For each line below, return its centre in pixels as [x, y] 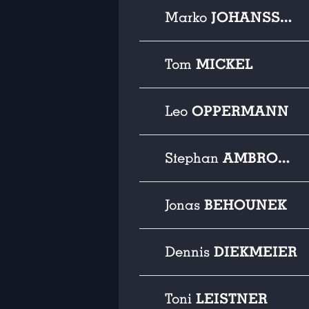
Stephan [194, 158]
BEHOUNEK [246, 205]
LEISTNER [232, 299]
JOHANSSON [246, 17]
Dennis [189, 252]
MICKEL [225, 64]
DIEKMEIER [256, 252]
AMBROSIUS [250, 158]
